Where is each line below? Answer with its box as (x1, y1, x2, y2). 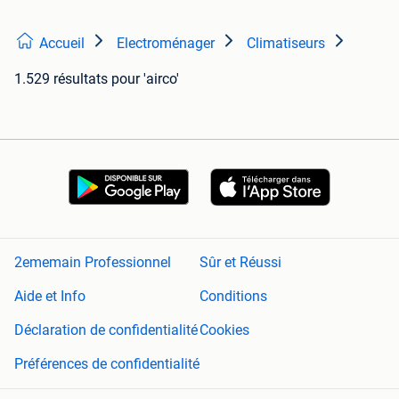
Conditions (199, 288, 267, 305)
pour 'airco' (111, 69, 179, 87)
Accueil (39, 34, 85, 52)
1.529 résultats (14, 69, 108, 87)
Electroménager (117, 34, 215, 52)
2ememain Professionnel (14, 254, 171, 272)
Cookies (199, 322, 249, 339)
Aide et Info (14, 288, 85, 305)
